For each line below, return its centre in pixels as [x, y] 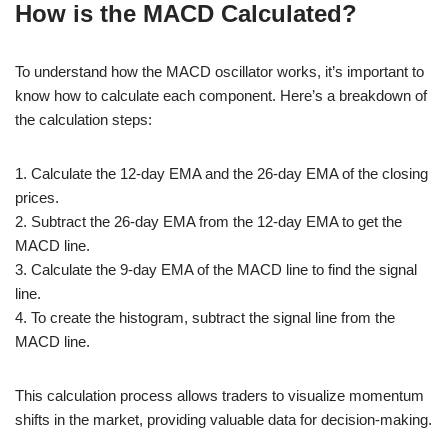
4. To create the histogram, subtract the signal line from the [205, 317]
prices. [37, 197]
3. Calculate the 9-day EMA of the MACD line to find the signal [216, 269]
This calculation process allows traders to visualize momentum [219, 395]
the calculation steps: [83, 119]
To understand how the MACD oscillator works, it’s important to [219, 71]
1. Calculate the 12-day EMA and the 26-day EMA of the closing [221, 173]
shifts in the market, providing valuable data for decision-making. [223, 419]
